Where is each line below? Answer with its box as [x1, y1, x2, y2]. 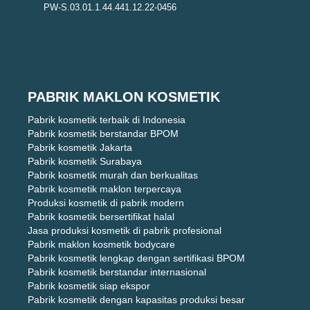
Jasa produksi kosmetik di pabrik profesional [28, 225, 221, 237]
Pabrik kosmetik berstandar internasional [28, 266, 206, 278]
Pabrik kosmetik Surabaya [28, 156, 142, 167]
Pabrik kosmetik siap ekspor [28, 280, 150, 292]
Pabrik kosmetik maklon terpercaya [28, 183, 181, 195]
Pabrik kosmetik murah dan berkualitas [28, 170, 198, 181]
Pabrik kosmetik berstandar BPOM [28, 128, 179, 140]
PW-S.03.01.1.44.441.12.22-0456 [43, 2, 176, 13]
